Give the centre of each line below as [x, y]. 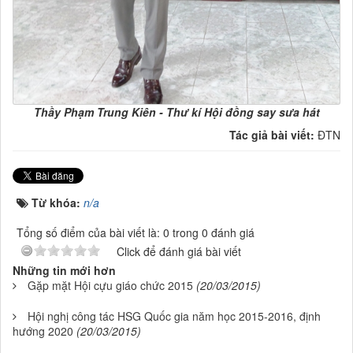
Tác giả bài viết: [273, 135]
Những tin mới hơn [64, 271]
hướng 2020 [43, 331]
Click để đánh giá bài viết [179, 252]
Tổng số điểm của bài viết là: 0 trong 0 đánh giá [136, 233]
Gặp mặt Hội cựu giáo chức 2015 [110, 286]
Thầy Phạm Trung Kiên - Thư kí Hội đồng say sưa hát [176, 112]
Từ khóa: [58, 203]
